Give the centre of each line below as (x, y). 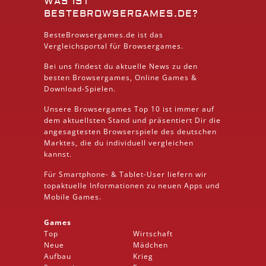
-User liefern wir (175, 174)
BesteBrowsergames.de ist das (104, 34)
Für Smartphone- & (82, 174)
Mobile (57, 197)
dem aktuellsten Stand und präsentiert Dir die (132, 120)
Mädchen (151, 245)
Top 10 (147, 109)
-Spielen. (99, 88)
